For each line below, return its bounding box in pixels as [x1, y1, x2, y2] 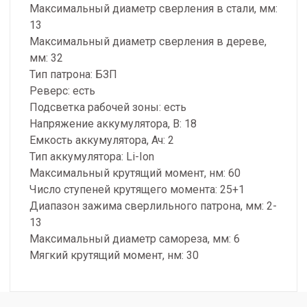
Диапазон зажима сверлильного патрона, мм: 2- [29, 199, 277, 213]
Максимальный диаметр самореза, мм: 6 [29, 232, 240, 246]
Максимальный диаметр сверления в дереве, [29, 35, 267, 49]
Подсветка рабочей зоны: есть [29, 101, 186, 114]
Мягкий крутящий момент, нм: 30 [29, 249, 199, 262]
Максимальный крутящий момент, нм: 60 [29, 167, 241, 180]
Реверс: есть [29, 84, 95, 98]
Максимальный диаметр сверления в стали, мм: [29, 2, 278, 16]
